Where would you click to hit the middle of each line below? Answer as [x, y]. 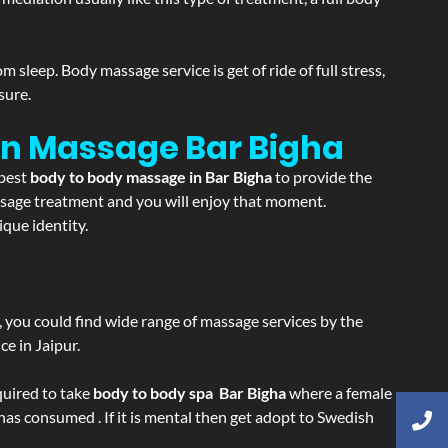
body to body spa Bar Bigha [189, 392]
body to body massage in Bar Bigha [152, 176]
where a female [339, 392]
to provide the [323, 176]
